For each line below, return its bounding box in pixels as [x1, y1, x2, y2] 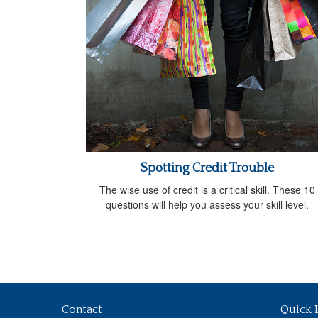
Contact [62, 303, 102, 317]
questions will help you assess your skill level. [106, 197, 309, 212]
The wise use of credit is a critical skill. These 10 [99, 182, 315, 197]
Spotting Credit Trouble [141, 161, 274, 176]
